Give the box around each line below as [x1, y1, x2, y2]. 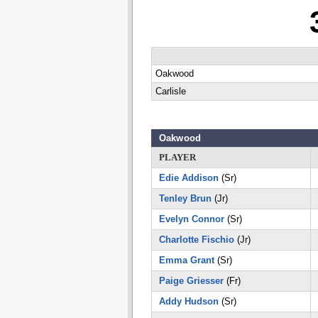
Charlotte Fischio [158, 234, 234, 245]
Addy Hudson [158, 296, 219, 307]
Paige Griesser [158, 275, 224, 286]
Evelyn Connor [158, 214, 224, 224]
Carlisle [155, 87, 186, 97]
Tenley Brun [158, 193, 212, 204]
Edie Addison [158, 172, 219, 183]
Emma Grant [158, 255, 214, 265]
